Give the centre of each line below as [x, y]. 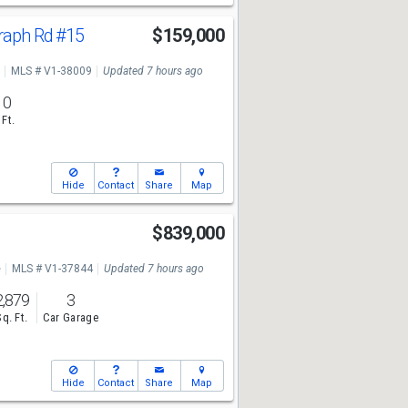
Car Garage [70, 318]
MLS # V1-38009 [51, 71]
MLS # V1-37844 [52, 269]
